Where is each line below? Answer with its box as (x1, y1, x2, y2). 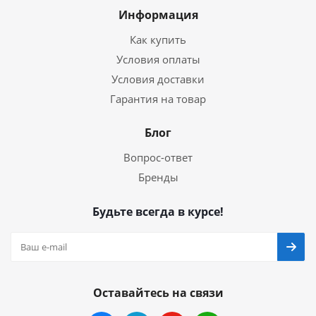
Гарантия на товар (110, 92, 206, 106)
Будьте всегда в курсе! (92, 204, 224, 219)
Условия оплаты (116, 52, 200, 66)
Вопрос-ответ (123, 150, 193, 164)
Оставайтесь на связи (92, 285, 224, 300)
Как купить (130, 32, 186, 47)
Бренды (138, 170, 178, 184)
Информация (118, 7, 198, 23)
